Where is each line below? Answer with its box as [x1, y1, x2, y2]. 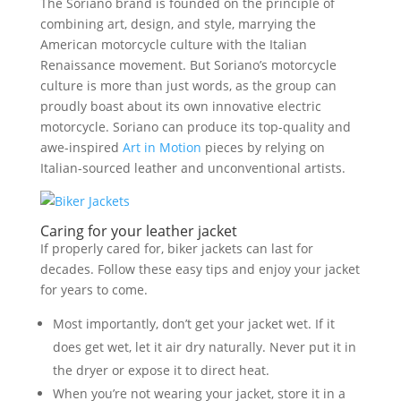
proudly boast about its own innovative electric [39, 98, 321, 115]
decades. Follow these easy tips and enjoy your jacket [39, 260, 360, 277]
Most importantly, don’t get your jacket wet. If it [52, 315, 335, 332]
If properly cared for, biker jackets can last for [39, 240, 313, 257]
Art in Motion [122, 139, 201, 156]
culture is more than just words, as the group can [39, 77, 337, 94]
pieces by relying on [200, 139, 325, 156]
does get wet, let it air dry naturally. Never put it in [52, 338, 356, 355]
